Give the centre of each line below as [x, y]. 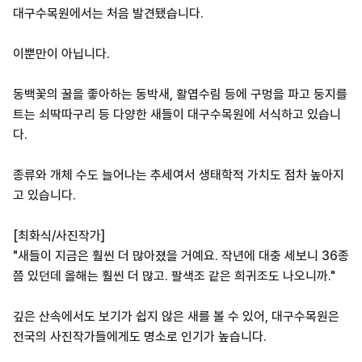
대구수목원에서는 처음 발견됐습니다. [108, 13]
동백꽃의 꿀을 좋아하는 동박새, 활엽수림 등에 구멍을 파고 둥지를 [180, 94]
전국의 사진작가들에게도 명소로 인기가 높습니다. [139, 336]
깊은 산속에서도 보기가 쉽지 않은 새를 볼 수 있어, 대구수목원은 [176, 316]
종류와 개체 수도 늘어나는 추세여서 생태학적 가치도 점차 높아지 [178, 175]
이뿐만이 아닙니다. [61, 53]
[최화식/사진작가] [59, 235]
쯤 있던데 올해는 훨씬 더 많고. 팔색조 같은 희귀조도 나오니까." [174, 276]
